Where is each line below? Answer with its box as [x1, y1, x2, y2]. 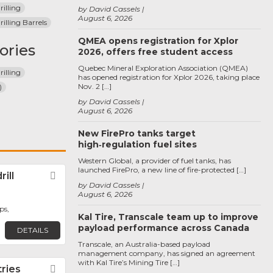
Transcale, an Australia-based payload [78, 239, 210, 249]
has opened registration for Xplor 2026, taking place [78, 73, 260, 82]
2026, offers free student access [78, 46, 233, 57]
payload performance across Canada [78, 222, 249, 233]
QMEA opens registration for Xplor [78, 35, 238, 46]
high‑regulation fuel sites [78, 139, 197, 150]
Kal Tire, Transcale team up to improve [78, 211, 258, 222]
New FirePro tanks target [78, 128, 196, 139]
